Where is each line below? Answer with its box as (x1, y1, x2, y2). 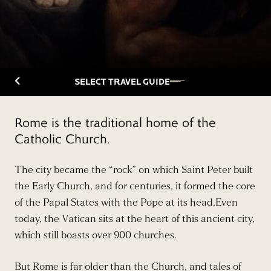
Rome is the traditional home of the (15, 114, 216, 131)
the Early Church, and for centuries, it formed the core (15, 180, 255, 193)
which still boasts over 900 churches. (15, 229, 177, 242)
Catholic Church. (15, 131, 110, 147)
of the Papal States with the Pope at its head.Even (15, 196, 238, 209)
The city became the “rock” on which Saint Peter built (15, 163, 253, 177)
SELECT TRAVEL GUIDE (74, 76, 170, 87)
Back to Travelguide (21, 74, 111, 88)
